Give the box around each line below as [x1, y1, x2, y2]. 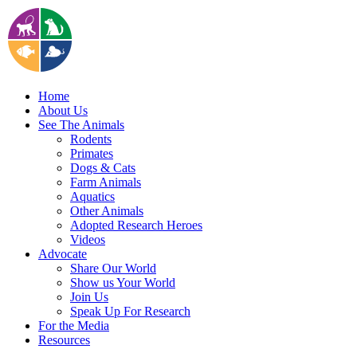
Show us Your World [70, 276, 175, 290]
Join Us [70, 290, 108, 304]
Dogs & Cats [70, 161, 135, 175]
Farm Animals [70, 175, 141, 190]
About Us [38, 104, 88, 118]
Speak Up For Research [70, 304, 190, 319]
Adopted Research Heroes [70, 218, 202, 233]
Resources [38, 333, 90, 347]
